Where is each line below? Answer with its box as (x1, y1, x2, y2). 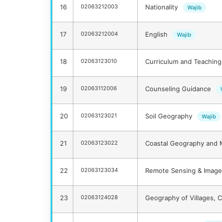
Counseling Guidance (145, 85, 213, 93)
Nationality (145, 3, 180, 11)
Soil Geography (145, 112, 194, 120)
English (145, 30, 169, 39)
